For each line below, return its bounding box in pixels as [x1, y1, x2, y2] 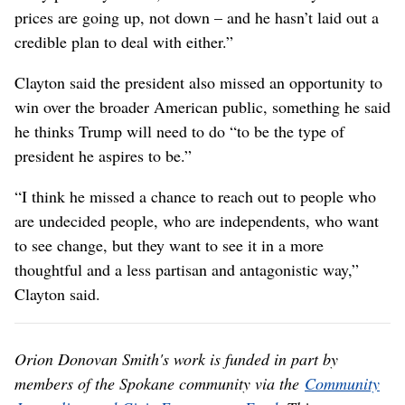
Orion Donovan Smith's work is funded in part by [14, 348, 338, 371]
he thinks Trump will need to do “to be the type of [14, 120, 344, 143]
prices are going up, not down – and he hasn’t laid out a [14, 6, 379, 29]
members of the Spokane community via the [14, 372, 305, 395]
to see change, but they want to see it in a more [14, 234, 324, 257]
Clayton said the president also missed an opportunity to [14, 71, 382, 94]
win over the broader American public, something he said [14, 96, 391, 118]
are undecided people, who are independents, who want [14, 210, 379, 232]
